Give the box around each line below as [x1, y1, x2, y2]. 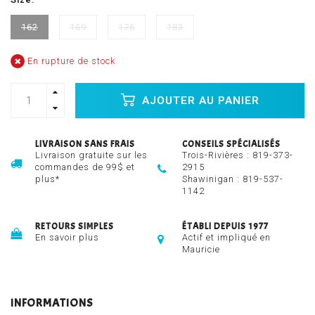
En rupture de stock [25, 56, 115, 67]
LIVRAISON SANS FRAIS [35, 139, 135, 150]
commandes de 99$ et [35, 162, 135, 173]
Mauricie [182, 244, 220, 255]
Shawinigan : [182, 174, 243, 185]
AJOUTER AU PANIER [138, 94, 259, 107]
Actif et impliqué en [182, 232, 271, 243]
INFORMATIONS [11, 296, 93, 311]
